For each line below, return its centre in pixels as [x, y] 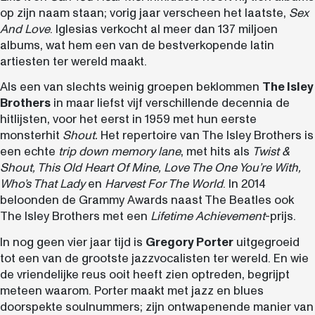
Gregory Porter [189, 242]
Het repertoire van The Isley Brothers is [206, 136]
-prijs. [281, 217]
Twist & [271, 152]
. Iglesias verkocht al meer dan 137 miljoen [164, 29]
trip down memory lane [120, 152]
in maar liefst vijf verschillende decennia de [170, 103]
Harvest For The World [164, 184]
